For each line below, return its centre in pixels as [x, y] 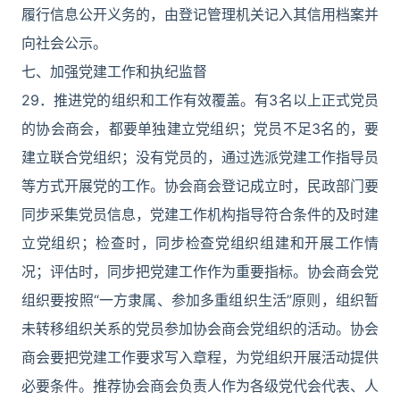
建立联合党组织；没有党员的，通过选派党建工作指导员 [200, 157]
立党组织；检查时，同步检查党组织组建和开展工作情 [200, 243]
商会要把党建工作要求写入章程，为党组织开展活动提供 [200, 357]
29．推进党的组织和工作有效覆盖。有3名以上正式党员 [200, 100]
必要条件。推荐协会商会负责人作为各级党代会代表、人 [200, 386]
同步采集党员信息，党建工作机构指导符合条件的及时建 [200, 214]
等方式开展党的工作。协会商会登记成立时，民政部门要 [200, 186]
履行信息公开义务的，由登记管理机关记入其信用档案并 [200, 14]
